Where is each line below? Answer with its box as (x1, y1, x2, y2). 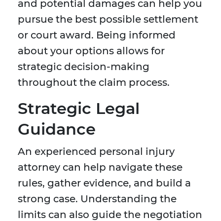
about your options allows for (18, 45, 165, 57)
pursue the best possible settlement (18, 13, 198, 26)
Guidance (18, 119, 96, 139)
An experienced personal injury (18, 146, 175, 158)
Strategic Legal (18, 99, 140, 118)
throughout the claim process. (18, 76, 170, 89)
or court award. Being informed (18, 29, 176, 41)
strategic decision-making (18, 61, 149, 73)
